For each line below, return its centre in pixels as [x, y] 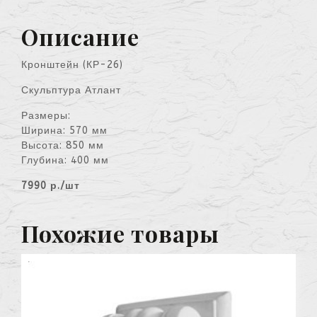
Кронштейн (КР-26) [72, 64]
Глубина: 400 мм [65, 160]
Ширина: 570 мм [64, 130]
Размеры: [46, 115]
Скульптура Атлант [71, 90]
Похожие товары [120, 233]
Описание [80, 36]
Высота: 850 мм [63, 145]
